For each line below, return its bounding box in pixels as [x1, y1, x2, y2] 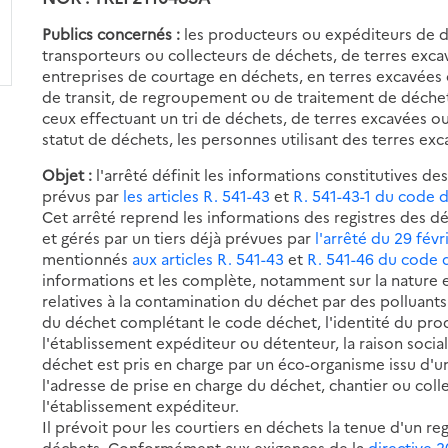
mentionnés [42, 247, 133, 269]
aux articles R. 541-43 [132, 247, 285, 269]
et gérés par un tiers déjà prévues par [42, 226, 316, 248]
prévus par [42, 184, 124, 206]
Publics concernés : [42, 22, 181, 44]
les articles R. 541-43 [123, 184, 271, 206]
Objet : [42, 163, 97, 185]
